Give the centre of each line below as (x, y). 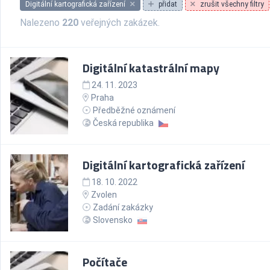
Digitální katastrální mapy (151, 68)
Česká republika (123, 123)
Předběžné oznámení (134, 110)
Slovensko (113, 220)
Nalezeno (41, 23)
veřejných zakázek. (119, 23)
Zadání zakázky (123, 207)
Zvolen (103, 195)
